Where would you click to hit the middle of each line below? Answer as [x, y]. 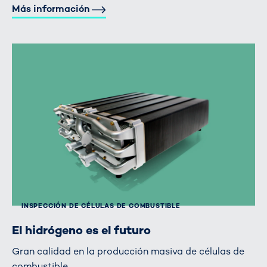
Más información [51, 8]
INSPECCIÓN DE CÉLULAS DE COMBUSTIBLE [101, 206]
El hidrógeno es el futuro [81, 230]
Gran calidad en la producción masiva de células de [128, 252]
